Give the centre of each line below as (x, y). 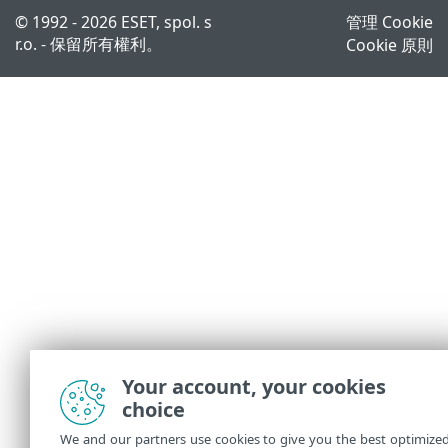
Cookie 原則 (389, 44)
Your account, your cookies (254, 386)
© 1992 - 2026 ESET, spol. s (113, 21)
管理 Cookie (389, 21)
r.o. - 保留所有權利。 (88, 43)
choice (153, 409)
